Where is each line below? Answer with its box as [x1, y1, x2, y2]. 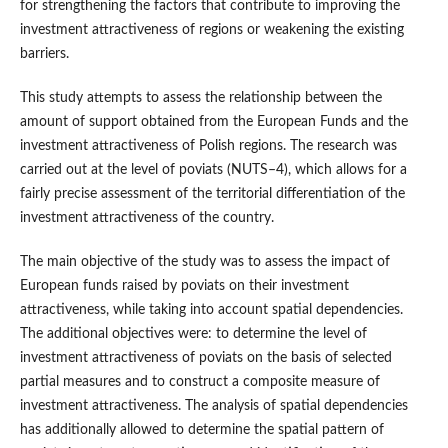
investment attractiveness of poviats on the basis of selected [19, 351, 392, 366]
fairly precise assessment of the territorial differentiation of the [19, 187, 405, 202]
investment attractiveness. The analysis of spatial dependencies [19, 399, 408, 414]
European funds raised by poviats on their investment [19, 279, 349, 294]
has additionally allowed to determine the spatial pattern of [19, 423, 384, 438]
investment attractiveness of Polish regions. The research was [19, 139, 397, 154]
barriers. [19, 47, 69, 62]
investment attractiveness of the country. [19, 211, 274, 226]
